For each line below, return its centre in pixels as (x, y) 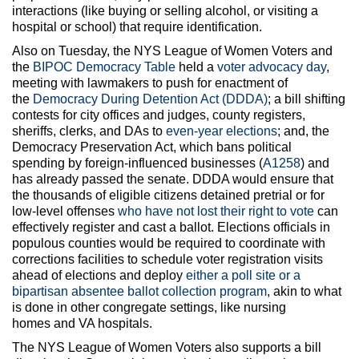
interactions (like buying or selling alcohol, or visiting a (165, 10)
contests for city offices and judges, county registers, (159, 115)
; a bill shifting (307, 99)
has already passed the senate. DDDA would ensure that (173, 179)
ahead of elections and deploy (99, 275)
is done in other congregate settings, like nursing (149, 307)
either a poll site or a (243, 275)
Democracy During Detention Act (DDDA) (150, 99)
